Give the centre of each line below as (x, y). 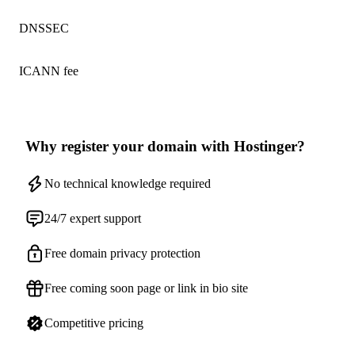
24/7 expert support (93, 218)
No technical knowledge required (128, 183)
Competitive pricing (94, 323)
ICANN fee (49, 71)
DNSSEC (44, 28)
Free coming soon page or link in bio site (146, 288)
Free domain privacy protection (122, 253)
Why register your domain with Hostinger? (165, 146)
